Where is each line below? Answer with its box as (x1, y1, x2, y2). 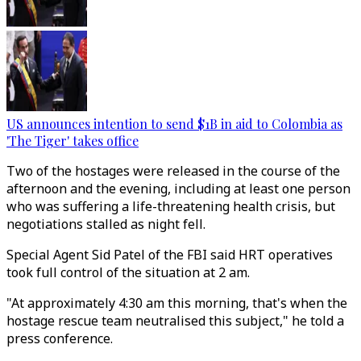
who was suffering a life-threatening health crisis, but (6, 197, 335, 215)
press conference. (6, 330, 113, 347)
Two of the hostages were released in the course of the (6, 162, 340, 180)
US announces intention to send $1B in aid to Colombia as (6, 115, 342, 132)
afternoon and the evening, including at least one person (6, 180, 351, 197)
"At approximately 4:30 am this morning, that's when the (6, 294, 347, 312)
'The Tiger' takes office (6, 132, 139, 149)
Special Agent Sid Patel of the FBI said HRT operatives (6, 246, 333, 263)
